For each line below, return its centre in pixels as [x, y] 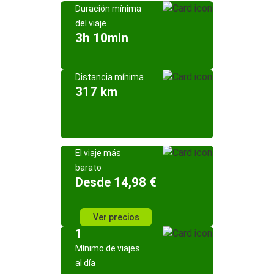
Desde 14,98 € [116, 182]
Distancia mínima [109, 77]
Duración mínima [108, 9]
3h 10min [102, 38]
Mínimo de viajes [108, 248]
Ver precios [116, 217]
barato [88, 168]
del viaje [91, 23]
